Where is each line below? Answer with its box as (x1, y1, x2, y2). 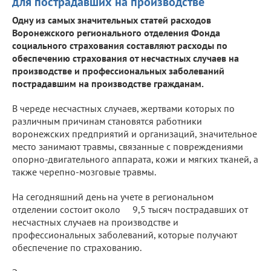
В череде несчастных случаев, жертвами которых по (12, 102, 235, 114)
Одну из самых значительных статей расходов (12, 13, 211, 26)
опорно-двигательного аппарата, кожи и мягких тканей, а (12, 152, 258, 165)
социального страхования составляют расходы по (12, 39, 227, 51)
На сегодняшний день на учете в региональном (12, 190, 214, 203)
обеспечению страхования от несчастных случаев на (12, 51, 239, 64)
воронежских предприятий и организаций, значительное (12, 127, 257, 140)
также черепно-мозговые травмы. (12, 165, 156, 178)
